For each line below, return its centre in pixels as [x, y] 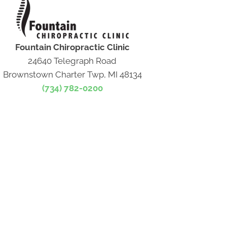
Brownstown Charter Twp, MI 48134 [72, 74]
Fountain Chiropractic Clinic [72, 47]
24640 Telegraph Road [72, 61]
